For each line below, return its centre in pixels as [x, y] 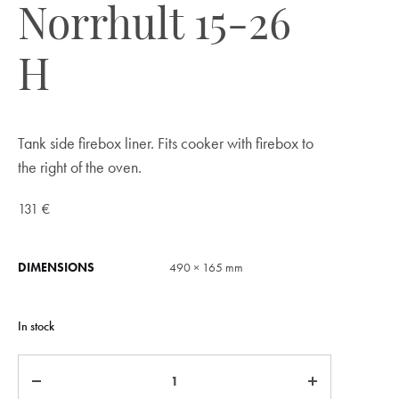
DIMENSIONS [56, 267]
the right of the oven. [80, 167]
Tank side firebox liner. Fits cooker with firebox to [166, 143]
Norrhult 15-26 [155, 28]
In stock [36, 326]
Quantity [45, 366]
